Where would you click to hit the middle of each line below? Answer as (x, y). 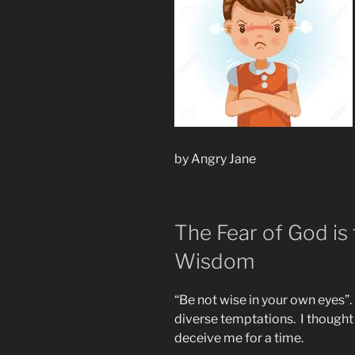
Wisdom (214, 261)
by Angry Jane (215, 158)
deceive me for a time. (239, 338)
